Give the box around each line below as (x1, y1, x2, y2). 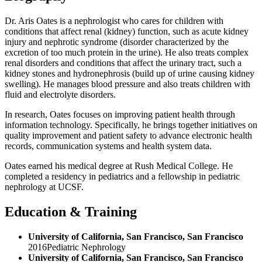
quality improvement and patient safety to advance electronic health (5, 130, 252, 141)
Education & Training (5, 204, 137, 220)
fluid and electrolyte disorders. (5, 89, 116, 100)
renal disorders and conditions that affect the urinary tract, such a (5, 58, 242, 68)
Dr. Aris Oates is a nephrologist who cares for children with (5, 16, 223, 26)
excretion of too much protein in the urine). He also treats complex (5, 47, 249, 58)
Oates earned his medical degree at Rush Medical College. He (5, 161, 233, 171)
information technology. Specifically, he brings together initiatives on (5, 120, 257, 130)
